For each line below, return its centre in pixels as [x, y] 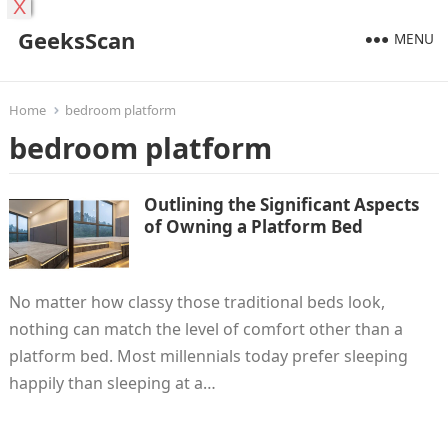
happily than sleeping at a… [112, 383]
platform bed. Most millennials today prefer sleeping [208, 356]
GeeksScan [76, 40]
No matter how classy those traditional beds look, [196, 302]
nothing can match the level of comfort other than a [205, 329]
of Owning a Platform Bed [253, 226]
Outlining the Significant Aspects [281, 204]
